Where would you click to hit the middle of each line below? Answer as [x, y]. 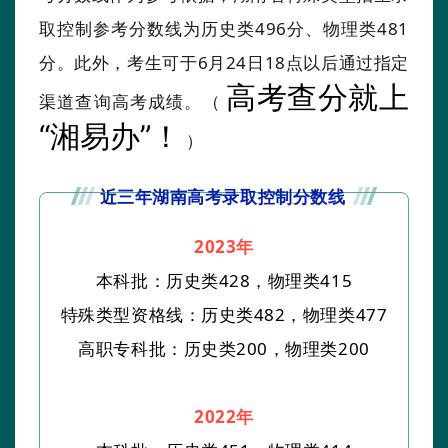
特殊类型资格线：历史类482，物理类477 [224, 314]
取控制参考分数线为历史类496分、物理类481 [224, 28]
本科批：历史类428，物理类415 [224, 280]
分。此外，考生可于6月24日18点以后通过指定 [224, 62]
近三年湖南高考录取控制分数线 [222, 196]
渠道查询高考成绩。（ [130, 101]
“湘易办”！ [110, 135]
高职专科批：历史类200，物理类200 [224, 348]
